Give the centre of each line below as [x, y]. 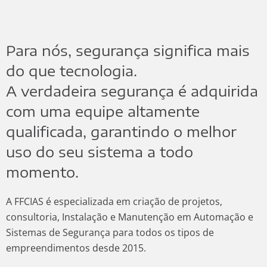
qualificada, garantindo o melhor [121, 131]
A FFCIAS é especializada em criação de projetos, [114, 202]
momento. [42, 172]
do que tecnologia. [72, 71]
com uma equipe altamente [103, 111]
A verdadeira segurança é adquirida [132, 91]
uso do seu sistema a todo [100, 152]
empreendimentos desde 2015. [76, 248]
